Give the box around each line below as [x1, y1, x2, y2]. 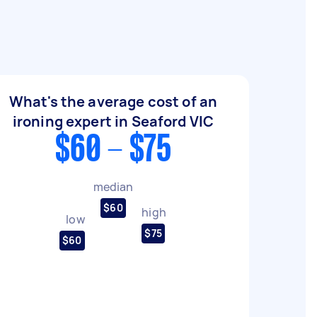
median [93, 178, 134, 195]
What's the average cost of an [8, 92, 218, 111]
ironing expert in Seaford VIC [12, 112, 214, 131]
